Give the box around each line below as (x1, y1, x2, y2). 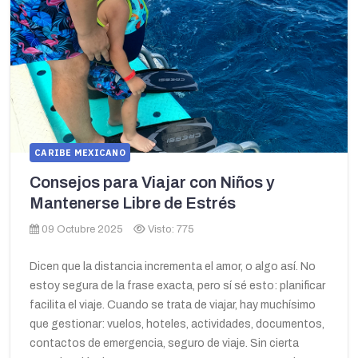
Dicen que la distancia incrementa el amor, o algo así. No (30, 261, 316, 273)
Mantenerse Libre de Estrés (30, 194, 236, 213)
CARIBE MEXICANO (34, 147, 125, 159)
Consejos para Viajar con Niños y (30, 173, 275, 192)
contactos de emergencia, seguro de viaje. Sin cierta (30, 337, 299, 350)
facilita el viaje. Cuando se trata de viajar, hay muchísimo (30, 299, 316, 312)
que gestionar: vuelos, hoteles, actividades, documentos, (30, 318, 324, 331)
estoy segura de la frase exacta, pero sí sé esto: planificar (30, 280, 325, 292)
